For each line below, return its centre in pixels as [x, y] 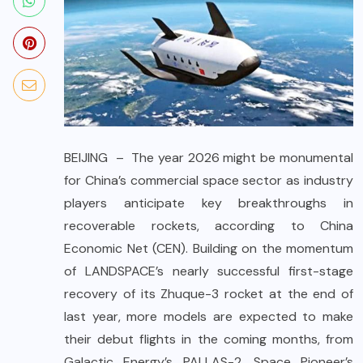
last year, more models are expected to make [209, 317]
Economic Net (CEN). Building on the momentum [209, 249]
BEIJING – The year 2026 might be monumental [209, 158]
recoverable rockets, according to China [209, 226]
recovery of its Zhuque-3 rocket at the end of [209, 294]
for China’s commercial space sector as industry [209, 181]
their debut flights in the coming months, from [209, 340]
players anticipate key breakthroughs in [209, 203]
